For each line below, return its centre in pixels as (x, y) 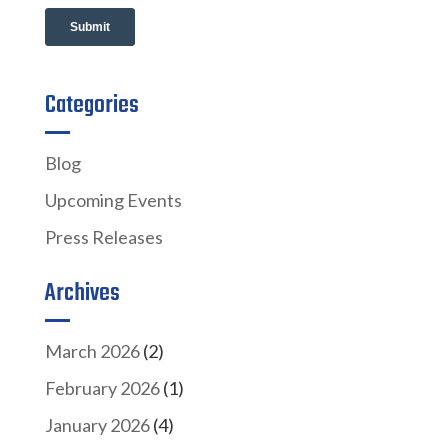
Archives (82, 293)
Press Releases (103, 236)
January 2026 (97, 424)
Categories (91, 105)
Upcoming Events (113, 199)
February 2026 (102, 387)
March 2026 (92, 350)
